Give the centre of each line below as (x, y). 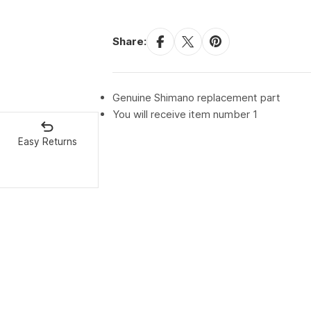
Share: (129, 42)
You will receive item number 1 (185, 115)
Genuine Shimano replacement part (196, 98)
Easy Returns (47, 142)
